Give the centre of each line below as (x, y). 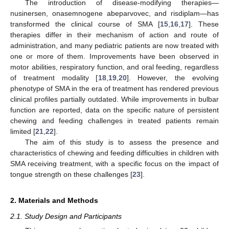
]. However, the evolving (173, 77)
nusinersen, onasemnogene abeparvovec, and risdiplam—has (114, 13)
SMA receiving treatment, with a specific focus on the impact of (114, 163)
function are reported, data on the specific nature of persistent (114, 110)
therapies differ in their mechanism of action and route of (114, 35)
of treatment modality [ (54, 77)
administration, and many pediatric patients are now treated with (114, 45)
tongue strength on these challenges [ (71, 174)
